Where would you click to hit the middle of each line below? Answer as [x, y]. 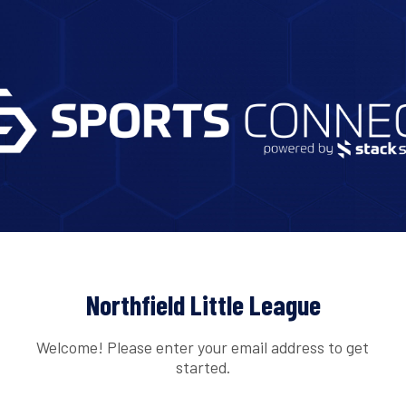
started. [203, 367]
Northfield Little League [203, 305]
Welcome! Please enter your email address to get [203, 347]
